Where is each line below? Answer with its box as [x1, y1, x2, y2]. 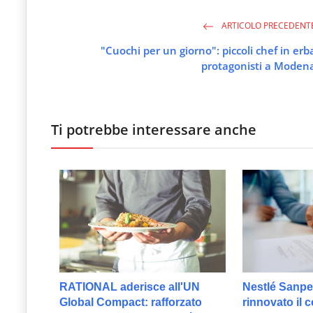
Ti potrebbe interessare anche [51, 120, 256, 140]
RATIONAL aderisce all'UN [59, 281, 200, 293]
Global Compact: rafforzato [59, 296, 202, 309]
